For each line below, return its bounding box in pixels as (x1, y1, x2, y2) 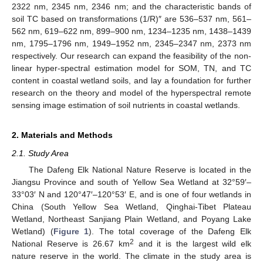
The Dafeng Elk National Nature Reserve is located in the (28, 165, 251, 174)
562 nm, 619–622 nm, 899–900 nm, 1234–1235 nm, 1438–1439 (12, 26, 251, 36)
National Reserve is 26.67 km (12, 239, 130, 248)
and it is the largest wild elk (133, 239, 252, 248)
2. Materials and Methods (12, 130, 113, 140)
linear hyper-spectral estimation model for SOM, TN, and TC (12, 63, 251, 73)
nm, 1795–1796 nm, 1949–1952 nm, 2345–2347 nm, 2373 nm (12, 38, 251, 48)
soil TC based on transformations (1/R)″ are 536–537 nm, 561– (12, 14, 251, 23)
